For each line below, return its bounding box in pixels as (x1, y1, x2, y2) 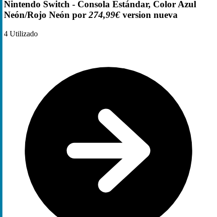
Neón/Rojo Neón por (4, 9, 89, 20)
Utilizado (8, 29, 38, 38)
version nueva (120, 9, 178, 20)
